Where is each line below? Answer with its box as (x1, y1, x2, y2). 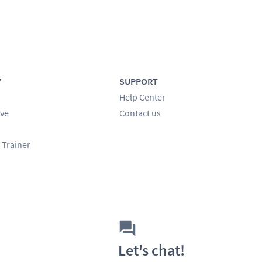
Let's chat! (118, 240, 185, 260)
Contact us (119, 106, 161, 119)
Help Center (119, 91, 166, 103)
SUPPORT (119, 75, 158, 87)
